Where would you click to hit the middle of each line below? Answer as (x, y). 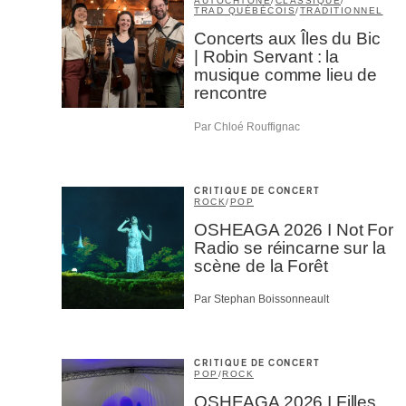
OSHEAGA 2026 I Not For (294, 229)
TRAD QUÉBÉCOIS (245, 11)
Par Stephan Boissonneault (261, 300)
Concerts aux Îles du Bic (287, 39)
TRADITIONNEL (341, 11)
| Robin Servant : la (267, 57)
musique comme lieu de (285, 75)
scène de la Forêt (261, 266)
